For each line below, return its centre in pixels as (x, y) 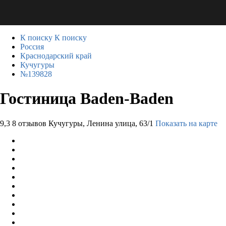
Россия (32, 47)
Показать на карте (186, 123)
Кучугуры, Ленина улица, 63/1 (101, 123)
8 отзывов (29, 123)
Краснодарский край (56, 56)
